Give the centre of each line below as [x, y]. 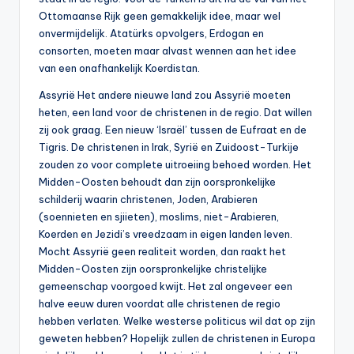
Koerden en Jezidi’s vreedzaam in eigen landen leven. [166, 234]
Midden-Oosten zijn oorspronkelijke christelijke [153, 269]
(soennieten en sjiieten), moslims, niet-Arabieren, [159, 217]
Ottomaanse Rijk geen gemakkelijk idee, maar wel [160, 16]
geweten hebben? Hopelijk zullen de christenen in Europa [177, 339]
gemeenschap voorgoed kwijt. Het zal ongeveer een [166, 286]
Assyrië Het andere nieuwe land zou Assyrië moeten [165, 95]
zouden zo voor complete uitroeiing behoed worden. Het [175, 165]
